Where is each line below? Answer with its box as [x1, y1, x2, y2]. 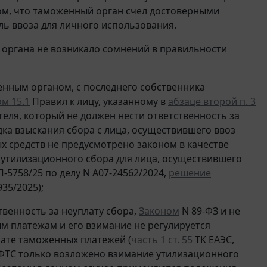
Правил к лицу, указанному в [30, 94, 168, 108]
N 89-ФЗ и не [179, 204, 240, 218]
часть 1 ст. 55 [131, 232, 193, 246]
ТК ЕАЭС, [193, 232, 234, 246]
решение [169, 166, 211, 179]
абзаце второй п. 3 [168, 94, 256, 108]
